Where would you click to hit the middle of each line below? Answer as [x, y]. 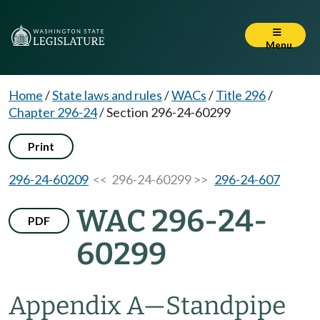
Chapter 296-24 [53, 112]
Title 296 [241, 95]
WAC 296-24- [172, 221]
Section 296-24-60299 [169, 112]
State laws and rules [107, 95]
